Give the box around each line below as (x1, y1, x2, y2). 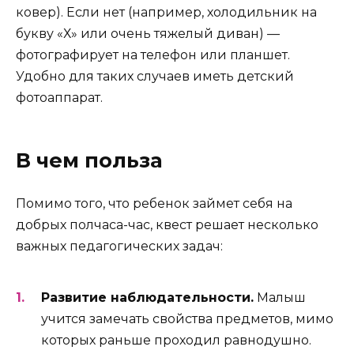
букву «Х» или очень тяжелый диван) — (16, 25, 280, 41)
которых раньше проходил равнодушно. (41, 333, 311, 348)
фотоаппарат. (16, 89, 103, 105)
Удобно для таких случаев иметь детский (16, 68, 294, 84)
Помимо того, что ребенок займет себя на (16, 195, 292, 211)
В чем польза (16, 148, 163, 173)
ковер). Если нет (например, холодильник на (16, 4, 317, 20)
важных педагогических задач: (16, 238, 223, 254)
